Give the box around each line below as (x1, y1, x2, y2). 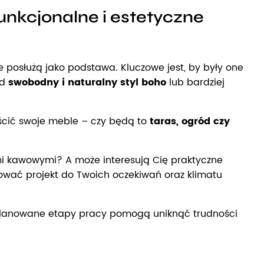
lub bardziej (166, 74, 225, 90)
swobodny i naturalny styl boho (8, 74, 166, 90)
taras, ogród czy (150, 113, 230, 129)
